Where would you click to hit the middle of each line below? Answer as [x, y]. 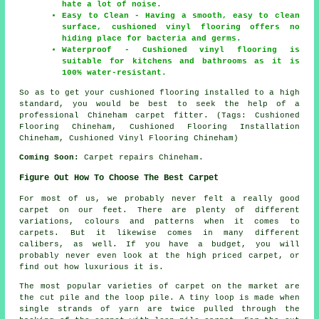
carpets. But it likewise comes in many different [159, 232]
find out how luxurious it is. [92, 267]
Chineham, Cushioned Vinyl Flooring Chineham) [129, 138]
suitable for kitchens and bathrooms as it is [181, 61]
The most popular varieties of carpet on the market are [159, 286]
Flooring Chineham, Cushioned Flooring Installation [159, 126]
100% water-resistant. [115, 72]
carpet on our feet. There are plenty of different [159, 210]
